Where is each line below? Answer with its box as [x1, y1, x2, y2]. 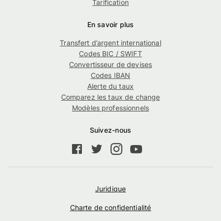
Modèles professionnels [72, 103, 149, 112]
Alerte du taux [87, 81, 134, 90]
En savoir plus [87, 20, 134, 29]
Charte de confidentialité [70, 203, 151, 212]
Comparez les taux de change [61, 92, 160, 101]
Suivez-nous [89, 125, 132, 134]
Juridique [95, 184, 126, 193]
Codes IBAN [90, 71, 131, 79]
